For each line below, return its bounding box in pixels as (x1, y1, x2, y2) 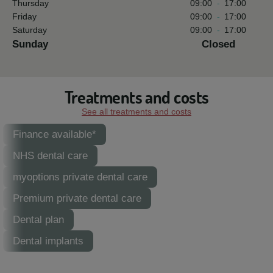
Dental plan (13, 214, 64, 225)
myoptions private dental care (13, 171, 147, 183)
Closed (201, 38, 235, 50)
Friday (12, 12, 37, 21)
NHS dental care (13, 150, 88, 161)
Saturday (12, 25, 47, 35)
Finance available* (13, 129, 96, 140)
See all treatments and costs (82, 107, 191, 116)
